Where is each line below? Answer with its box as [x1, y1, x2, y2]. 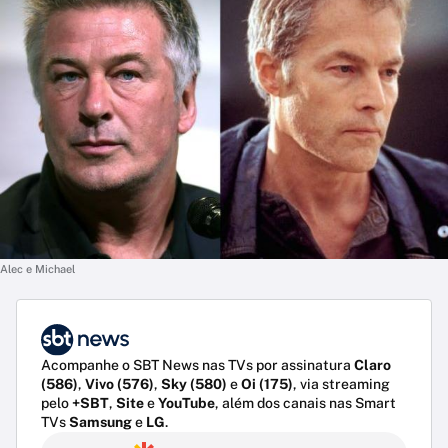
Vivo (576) [85, 376, 154, 393]
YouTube [158, 395, 215, 412]
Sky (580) [161, 376, 227, 393]
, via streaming [293, 376, 390, 393]
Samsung [69, 414, 132, 431]
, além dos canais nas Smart [215, 395, 396, 412]
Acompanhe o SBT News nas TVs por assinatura [41, 357, 354, 374]
